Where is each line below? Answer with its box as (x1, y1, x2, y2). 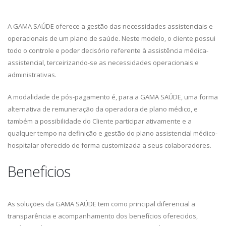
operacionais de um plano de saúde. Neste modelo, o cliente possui (8, 34, 215, 43)
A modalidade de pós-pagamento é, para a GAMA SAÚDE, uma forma (8, 92, 218, 101)
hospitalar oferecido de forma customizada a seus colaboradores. (8, 141, 211, 150)
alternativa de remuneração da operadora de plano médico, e (8, 104, 198, 114)
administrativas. (8, 70, 56, 79)
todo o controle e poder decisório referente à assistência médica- (8, 46, 208, 55)
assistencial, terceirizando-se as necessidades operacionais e (8, 58, 199, 67)
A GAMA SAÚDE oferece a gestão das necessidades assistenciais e (8, 22, 213, 31)
